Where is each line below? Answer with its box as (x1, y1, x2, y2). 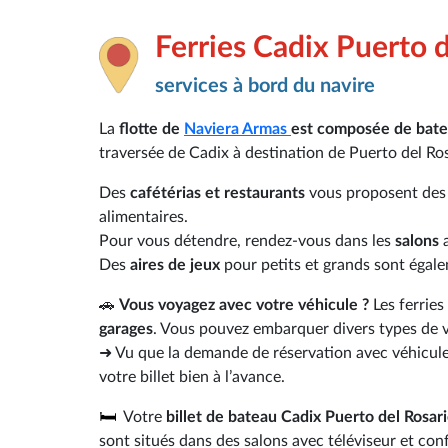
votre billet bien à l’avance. (99, 368, 285, 385)
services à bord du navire (155, 75, 375, 96)
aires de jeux (130, 256, 224, 273)
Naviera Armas (184, 120, 291, 137)
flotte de (119, 120, 184, 137)
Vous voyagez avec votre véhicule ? (119, 296, 369, 313)
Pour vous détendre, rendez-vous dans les (99, 232, 395, 249)
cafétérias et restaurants (130, 184, 305, 201)
